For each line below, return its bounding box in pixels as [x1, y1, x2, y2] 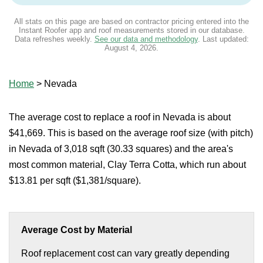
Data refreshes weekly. [14, 35, 95, 43]
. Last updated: [197, 35, 249, 43]
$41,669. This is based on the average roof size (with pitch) [9, 128, 253, 138]
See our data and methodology [94, 35, 198, 43]
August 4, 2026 [104, 43, 156, 52]
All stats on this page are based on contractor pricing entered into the [14, 17, 249, 26]
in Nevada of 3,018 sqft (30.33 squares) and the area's [9, 144, 233, 154]
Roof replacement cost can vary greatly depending [21, 248, 230, 258]
